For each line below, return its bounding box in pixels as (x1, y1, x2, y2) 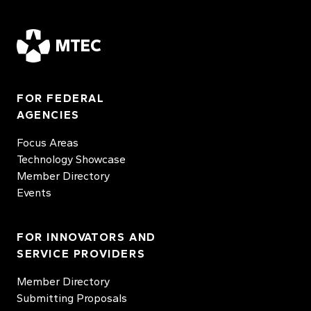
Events (17, 186, 51, 199)
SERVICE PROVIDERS (17, 247, 146, 260)
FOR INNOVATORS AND (17, 230, 156, 244)
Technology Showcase (17, 153, 126, 166)
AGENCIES (17, 108, 80, 121)
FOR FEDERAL (17, 92, 105, 105)
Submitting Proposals (17, 292, 127, 305)
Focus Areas (17, 136, 78, 149)
